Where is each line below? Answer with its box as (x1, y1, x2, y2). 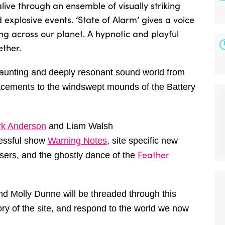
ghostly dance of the (54, 150, 138, 160)
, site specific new (106, 135, 178, 146)
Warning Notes (47, 135, 107, 146)
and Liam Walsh (48, 121, 113, 131)
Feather (137, 148, 169, 161)
